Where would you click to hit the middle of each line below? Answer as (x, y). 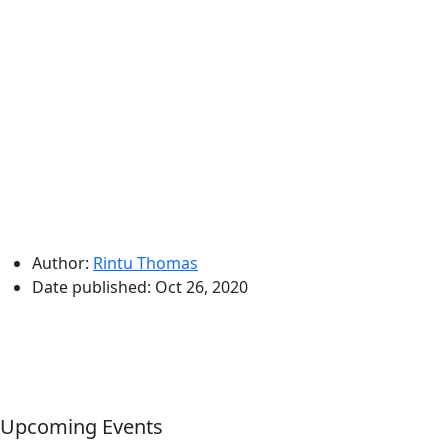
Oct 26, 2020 (201, 287)
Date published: (93, 287)
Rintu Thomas (145, 263)
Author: (60, 263)
